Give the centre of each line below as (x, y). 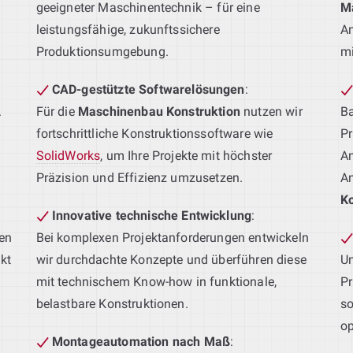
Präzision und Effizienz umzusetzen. (139, 177)
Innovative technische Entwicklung (152, 215)
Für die (57, 111)
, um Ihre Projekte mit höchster (186, 155)
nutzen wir (271, 111)
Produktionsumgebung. (102, 51)
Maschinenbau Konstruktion (159, 111)
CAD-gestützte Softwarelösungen (148, 89)
